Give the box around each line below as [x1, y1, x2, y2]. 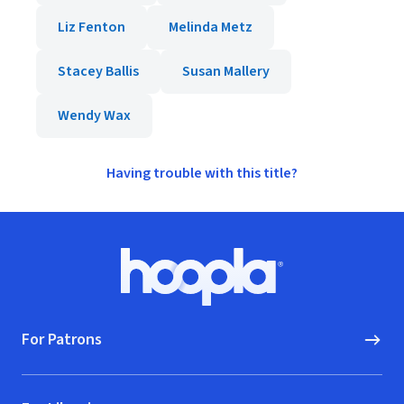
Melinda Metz [169, 17, 252, 37]
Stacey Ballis [58, 61, 139, 81]
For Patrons [22, 328, 102, 351]
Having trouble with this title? [106, 163, 298, 183]
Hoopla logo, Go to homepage [200, 275, 389, 296]
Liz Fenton [58, 17, 125, 37]
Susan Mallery [182, 61, 270, 81]
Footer [21, 247, 63, 267]
